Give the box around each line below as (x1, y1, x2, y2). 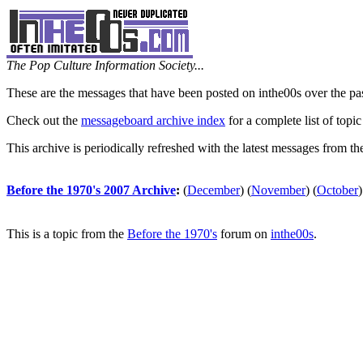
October (317, 183, 358, 197)
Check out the (6, 113, 81, 127)
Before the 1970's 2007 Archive (6, 183, 176, 197)
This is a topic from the (6, 227, 127, 241)
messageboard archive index (81, 113, 225, 127)
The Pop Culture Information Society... (6, 58, 204, 72)
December (187, 183, 240, 197)
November (251, 183, 305, 197)
